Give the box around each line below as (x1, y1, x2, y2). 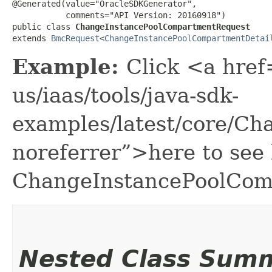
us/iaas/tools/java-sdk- (12, 83, 239, 107)
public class (12, 21, 75, 32)
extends (12, 33, 51, 43)
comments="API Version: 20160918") (12, 10, 226, 20)
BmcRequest (51, 33, 100, 43)
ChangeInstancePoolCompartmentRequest (75, 21, 250, 32)
